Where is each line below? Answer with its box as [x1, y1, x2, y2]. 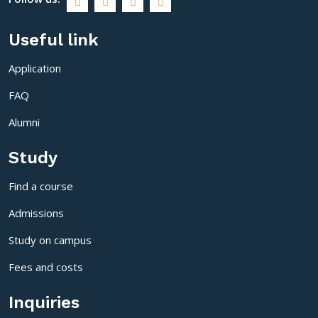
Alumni [9, 114, 40, 129]
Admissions [9, 205, 64, 220]
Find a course [9, 178, 73, 193]
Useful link [9, 29, 99, 50]
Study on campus [9, 232, 92, 247]
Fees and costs [9, 259, 83, 274]
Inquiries [9, 292, 79, 312]
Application [9, 60, 61, 75]
